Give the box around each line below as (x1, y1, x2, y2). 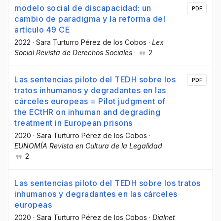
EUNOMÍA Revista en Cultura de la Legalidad (14, 142, 162, 150)
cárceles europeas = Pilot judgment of (14, 96, 166, 107)
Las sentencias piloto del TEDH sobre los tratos (14, 178, 201, 188)
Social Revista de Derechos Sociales (14, 48, 132, 57)
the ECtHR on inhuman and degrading (14, 107, 160, 117)
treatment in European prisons (14, 118, 133, 128)
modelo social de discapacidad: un (14, 3, 151, 13)
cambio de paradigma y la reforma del (14, 14, 165, 24)
